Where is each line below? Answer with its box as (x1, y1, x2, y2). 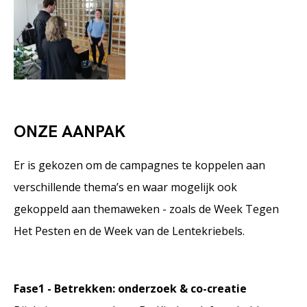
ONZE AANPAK (14, 121, 134, 143)
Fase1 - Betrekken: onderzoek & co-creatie (14, 281, 247, 297)
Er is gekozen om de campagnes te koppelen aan (14, 158, 265, 173)
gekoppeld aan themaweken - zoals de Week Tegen (14, 201, 279, 217)
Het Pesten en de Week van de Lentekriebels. (14, 223, 245, 239)
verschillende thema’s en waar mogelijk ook (14, 180, 237, 195)
